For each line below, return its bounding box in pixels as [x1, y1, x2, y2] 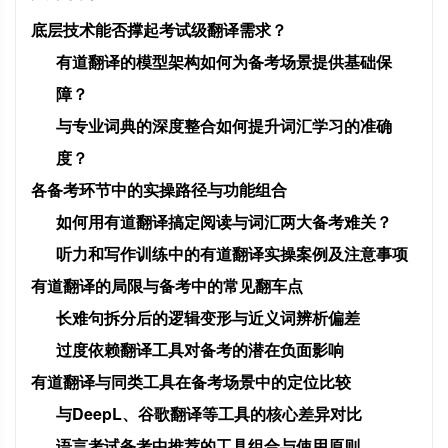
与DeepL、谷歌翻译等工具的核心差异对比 [56, 402, 362, 426]
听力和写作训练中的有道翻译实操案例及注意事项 [56, 242, 408, 266]
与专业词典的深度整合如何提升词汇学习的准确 [56, 114, 392, 138]
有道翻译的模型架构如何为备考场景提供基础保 [56, 50, 392, 74]
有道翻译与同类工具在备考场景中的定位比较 [31, 370, 351, 394]
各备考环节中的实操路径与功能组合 [31, 178, 287, 202]
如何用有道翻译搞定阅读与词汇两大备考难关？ [56, 210, 392, 234]
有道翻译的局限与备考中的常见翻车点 [31, 274, 303, 298]
